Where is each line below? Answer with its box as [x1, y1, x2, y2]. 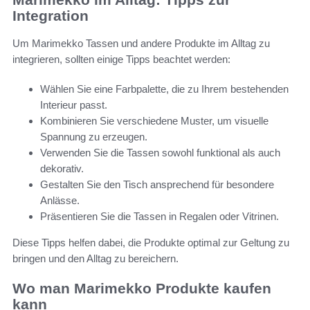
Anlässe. [40, 194, 80, 207]
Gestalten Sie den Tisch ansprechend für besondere [40, 179, 274, 191]
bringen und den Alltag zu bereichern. [12, 253, 179, 265]
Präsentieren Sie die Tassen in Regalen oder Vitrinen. [40, 210, 279, 223]
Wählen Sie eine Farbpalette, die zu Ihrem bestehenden [40, 83, 289, 95]
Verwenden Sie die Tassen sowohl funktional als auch [40, 147, 280, 159]
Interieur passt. [40, 99, 107, 111]
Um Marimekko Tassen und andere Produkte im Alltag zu [12, 37, 270, 50]
